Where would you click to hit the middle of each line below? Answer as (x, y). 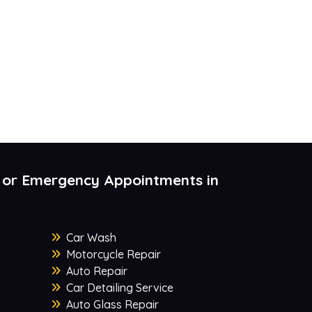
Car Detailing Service (119, 288)
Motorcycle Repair (113, 255)
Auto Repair (96, 271)
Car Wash (91, 238)
